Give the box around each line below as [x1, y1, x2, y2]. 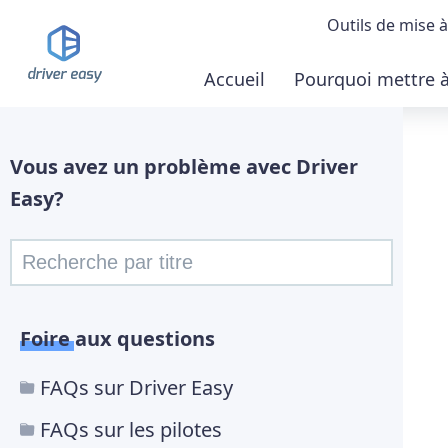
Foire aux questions [20, 325, 215, 353]
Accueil [204, 66, 266, 91]
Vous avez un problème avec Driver [10, 153, 358, 181]
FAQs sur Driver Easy [40, 374, 233, 402]
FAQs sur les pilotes [40, 416, 222, 444]
